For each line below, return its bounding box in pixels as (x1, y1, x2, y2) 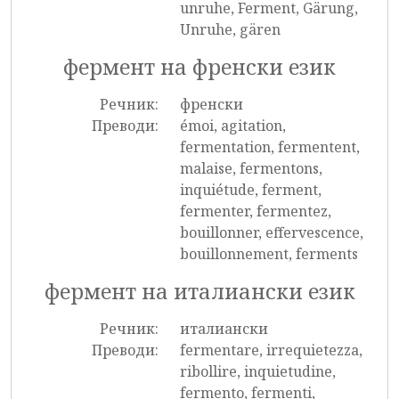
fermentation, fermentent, (179, 137, 360, 157)
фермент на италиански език (44, 277, 355, 305)
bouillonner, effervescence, (179, 223, 363, 242)
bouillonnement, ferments (179, 244, 358, 264)
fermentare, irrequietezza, (179, 340, 362, 360)
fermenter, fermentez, (179, 201, 331, 221)
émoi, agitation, (179, 116, 286, 135)
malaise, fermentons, (179, 159, 322, 178)
